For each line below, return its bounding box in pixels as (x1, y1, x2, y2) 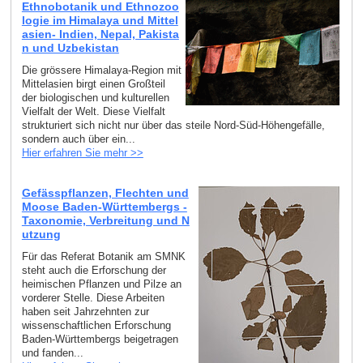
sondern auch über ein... (21, 133, 135, 146)
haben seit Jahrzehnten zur (21, 305, 149, 318)
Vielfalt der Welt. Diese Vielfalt (21, 105, 165, 118)
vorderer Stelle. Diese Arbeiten (21, 291, 164, 304)
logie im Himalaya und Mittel (21, 14, 178, 28)
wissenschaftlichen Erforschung (21, 318, 171, 331)
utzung (21, 227, 61, 241)
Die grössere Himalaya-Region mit (21, 64, 181, 77)
